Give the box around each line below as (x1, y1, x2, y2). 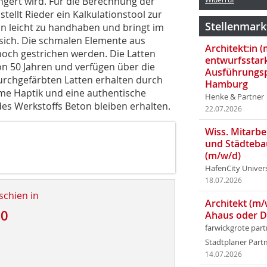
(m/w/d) (205, 149, 241, 162)
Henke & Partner (205, 92, 264, 102)
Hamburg (205, 77, 248, 91)
